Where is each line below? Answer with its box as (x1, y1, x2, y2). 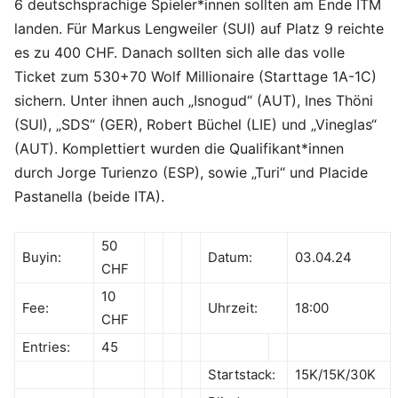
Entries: (22, 338, 70, 356)
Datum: (208, 249, 252, 267)
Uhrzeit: (208, 299, 258, 317)
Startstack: (208, 366, 275, 384)
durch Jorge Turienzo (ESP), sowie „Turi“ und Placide (14, 163, 368, 182)
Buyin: (22, 249, 61, 267)
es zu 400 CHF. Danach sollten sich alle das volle (14, 44, 345, 62)
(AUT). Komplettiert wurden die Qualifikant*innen (14, 139, 344, 158)
